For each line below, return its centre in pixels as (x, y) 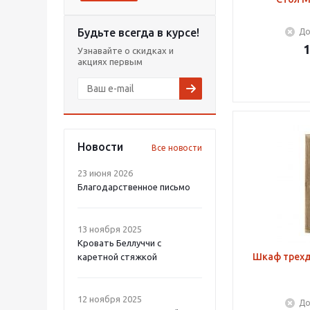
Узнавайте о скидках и (126, 51)
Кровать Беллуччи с (119, 243)
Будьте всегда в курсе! (138, 33)
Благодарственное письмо (134, 187)
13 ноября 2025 (110, 229)
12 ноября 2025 (110, 299)
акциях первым (110, 62)
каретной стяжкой (117, 257)
